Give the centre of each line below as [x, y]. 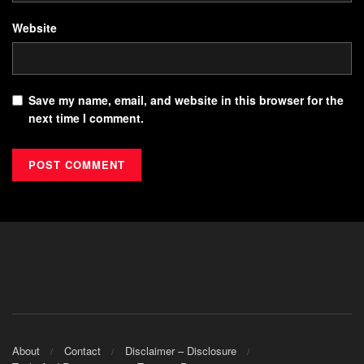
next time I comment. [86, 117]
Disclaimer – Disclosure [181, 351]
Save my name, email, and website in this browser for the [186, 100]
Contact [82, 351]
